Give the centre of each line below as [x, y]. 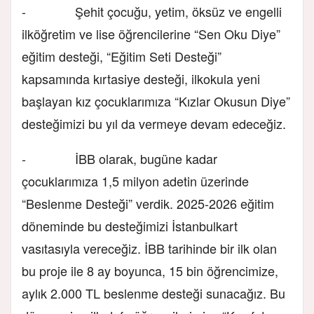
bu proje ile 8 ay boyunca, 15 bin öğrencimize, [150, 270]
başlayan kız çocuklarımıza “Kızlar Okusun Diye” [156, 101]
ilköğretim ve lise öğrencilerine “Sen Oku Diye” [151, 33]
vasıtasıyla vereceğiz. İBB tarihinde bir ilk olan [149, 248]
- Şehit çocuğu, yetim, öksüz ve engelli [152, 11]
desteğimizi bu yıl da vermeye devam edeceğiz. [154, 123]
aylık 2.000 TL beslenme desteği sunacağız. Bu [153, 293]
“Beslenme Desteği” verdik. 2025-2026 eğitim [148, 203]
